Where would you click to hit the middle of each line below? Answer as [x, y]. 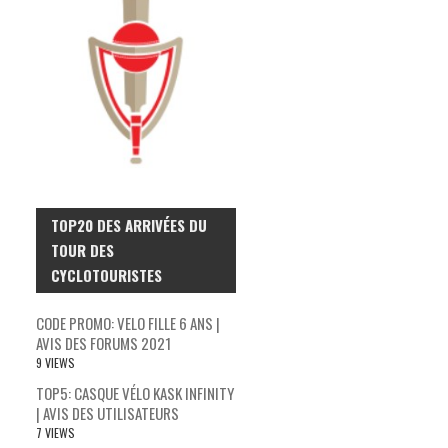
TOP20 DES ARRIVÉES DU [129, 224]
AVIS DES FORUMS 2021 [103, 342]
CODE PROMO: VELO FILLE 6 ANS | [128, 322]
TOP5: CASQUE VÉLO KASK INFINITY [135, 392]
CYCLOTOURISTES [106, 274]
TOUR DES [82, 249]
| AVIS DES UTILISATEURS [107, 412]
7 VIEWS [55, 432]
